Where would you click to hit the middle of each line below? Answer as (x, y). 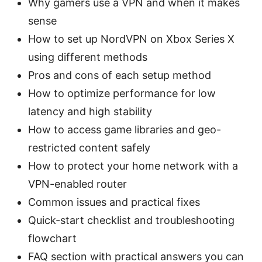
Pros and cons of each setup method (120, 75)
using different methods (88, 57)
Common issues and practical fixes (114, 202)
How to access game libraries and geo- (125, 129)
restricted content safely (89, 147)
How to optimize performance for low (122, 93)
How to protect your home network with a (133, 166)
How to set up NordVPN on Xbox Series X (131, 39)
